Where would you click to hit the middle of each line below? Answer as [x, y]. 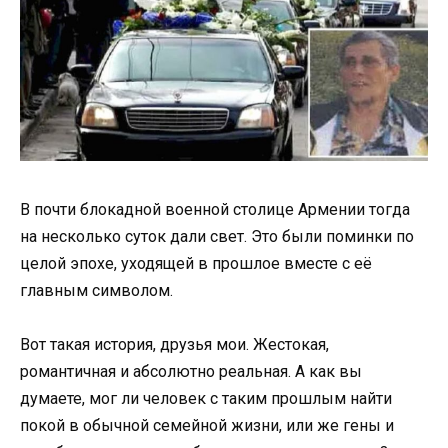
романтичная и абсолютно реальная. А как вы [191, 372]
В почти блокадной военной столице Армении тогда [215, 209]
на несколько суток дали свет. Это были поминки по [217, 236]
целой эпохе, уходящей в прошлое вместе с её [196, 263]
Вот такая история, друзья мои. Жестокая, [174, 345]
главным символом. [96, 290]
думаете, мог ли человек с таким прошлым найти [206, 399]
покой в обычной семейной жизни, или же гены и [207, 426]
